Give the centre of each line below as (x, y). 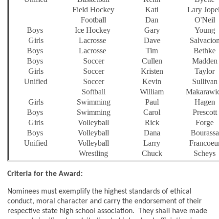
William (152, 92)
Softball (93, 92)
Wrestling (93, 153)
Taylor (205, 71)
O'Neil (205, 20)
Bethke (205, 51)
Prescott (205, 112)
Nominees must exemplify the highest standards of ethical (99, 192)
